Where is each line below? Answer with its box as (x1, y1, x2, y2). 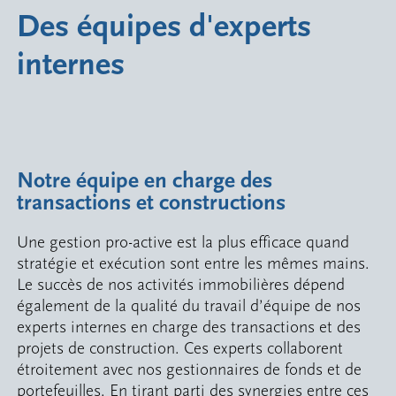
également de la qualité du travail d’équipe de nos (17, 296, 362, 316)
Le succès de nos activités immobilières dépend (17, 275, 346, 295)
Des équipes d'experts (17, 9, 312, 46)
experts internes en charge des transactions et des (17, 317, 362, 338)
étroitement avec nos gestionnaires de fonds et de (17, 360, 362, 380)
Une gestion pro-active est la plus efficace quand (17, 232, 350, 253)
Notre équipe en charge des (17, 168, 273, 194)
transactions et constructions (17, 190, 286, 216)
